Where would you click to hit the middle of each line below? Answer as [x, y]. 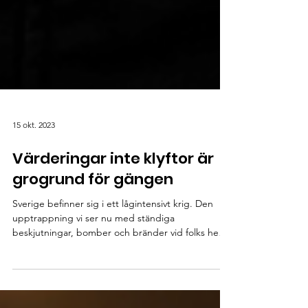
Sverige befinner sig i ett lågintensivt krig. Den [113, 228]
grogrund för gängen [93, 204]
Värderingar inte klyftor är [113, 183]
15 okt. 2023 [34, 149]
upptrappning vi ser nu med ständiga [93, 243]
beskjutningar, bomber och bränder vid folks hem [120, 257]
